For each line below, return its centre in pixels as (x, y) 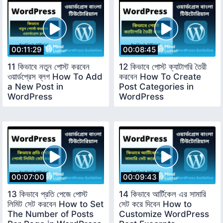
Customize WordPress (164, 214)
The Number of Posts (51, 214)
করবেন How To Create (160, 77)
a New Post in (35, 87)
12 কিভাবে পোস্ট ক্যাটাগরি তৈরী (163, 67)
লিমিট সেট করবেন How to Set (56, 204)
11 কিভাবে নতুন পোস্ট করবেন (49, 67)
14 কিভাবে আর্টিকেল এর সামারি (163, 194)
